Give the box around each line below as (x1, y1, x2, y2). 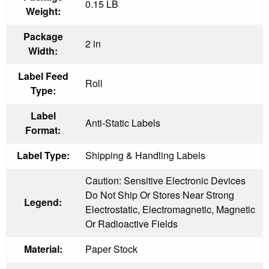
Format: (25, 122, 61, 137)
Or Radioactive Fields (85, 216, 178, 231)
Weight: (25, 4, 61, 18)
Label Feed (17, 68, 68, 83)
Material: (23, 241, 62, 256)
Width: (28, 43, 58, 58)
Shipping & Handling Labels (85, 148, 205, 162)
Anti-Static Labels (85, 115, 160, 130)
